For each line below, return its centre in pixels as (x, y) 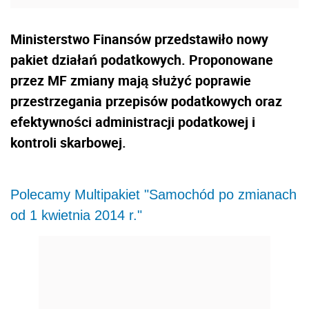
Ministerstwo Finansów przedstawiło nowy (139, 39)
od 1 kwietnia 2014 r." (76, 216)
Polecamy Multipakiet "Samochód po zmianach (153, 195)
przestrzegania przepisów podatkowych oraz (146, 101)
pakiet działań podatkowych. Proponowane (142, 60)
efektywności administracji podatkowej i (133, 122)
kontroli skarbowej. (68, 143)
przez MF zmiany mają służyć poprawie (131, 81)
